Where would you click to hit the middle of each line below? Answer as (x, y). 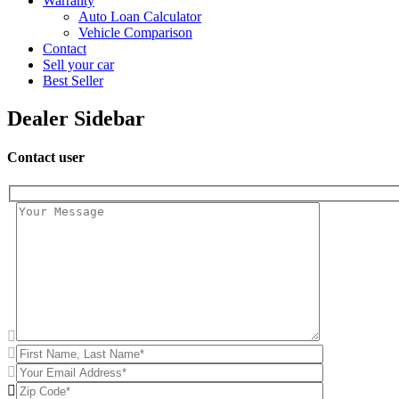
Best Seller (73, 81)
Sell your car (78, 65)
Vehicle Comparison (135, 33)
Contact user (46, 158)
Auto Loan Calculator (140, 17)
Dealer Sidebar (76, 119)
